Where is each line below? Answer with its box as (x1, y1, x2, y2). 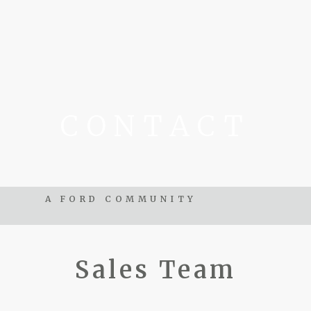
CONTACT (60, 109, 251, 144)
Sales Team (74, 255, 237, 285)
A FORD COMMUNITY (44, 194, 197, 204)
